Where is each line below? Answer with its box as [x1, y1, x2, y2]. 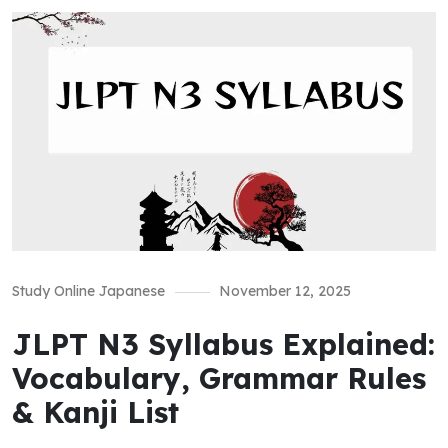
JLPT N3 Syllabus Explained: [12, 325, 435, 362]
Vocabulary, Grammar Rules [12, 359, 426, 396]
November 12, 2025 [219, 281, 351, 300]
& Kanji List [12, 393, 179, 430]
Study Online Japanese [12, 281, 165, 300]
